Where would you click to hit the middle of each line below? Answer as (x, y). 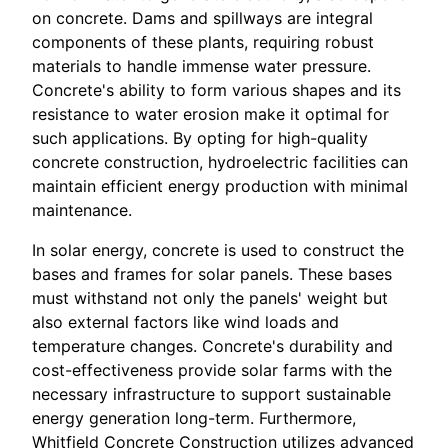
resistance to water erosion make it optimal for (210, 113)
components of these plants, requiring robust (203, 41)
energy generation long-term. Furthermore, (194, 417)
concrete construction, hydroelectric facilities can (220, 161)
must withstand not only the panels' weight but (210, 297)
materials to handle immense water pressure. (201, 65)
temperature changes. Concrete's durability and (212, 345)
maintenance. (82, 209)
